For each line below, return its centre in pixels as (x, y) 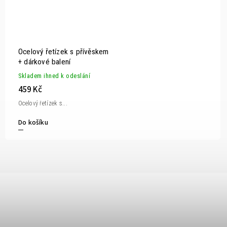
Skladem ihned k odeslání (54, 75)
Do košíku (33, 122)
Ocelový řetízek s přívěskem (64, 51)
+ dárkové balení (45, 62)
